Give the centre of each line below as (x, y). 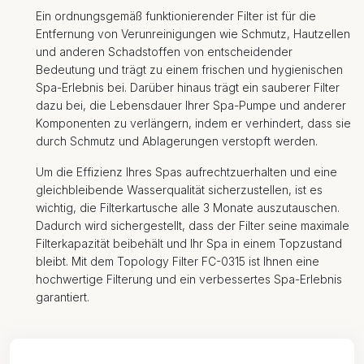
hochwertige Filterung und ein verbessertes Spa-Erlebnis (189, 279)
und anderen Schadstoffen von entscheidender (164, 52)
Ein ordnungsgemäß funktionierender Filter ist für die (176, 16)
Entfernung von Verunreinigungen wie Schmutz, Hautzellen (193, 34)
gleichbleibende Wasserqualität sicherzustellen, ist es (179, 190)
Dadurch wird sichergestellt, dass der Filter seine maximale (193, 225)
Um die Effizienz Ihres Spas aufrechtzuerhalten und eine (186, 172)
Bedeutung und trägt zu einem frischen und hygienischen (189, 69)
